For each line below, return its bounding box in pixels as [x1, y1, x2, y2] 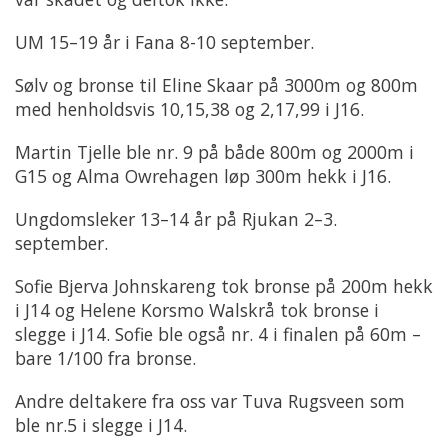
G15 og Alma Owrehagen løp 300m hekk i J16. [15, 163, 391, 188]
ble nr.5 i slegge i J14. [15, 412, 187, 437]
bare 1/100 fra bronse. [15, 345, 196, 370]
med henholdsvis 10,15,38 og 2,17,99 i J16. [15, 96, 364, 121]
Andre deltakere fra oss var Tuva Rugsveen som [15, 388, 405, 413]
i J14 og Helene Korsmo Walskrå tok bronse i [15, 297, 379, 322]
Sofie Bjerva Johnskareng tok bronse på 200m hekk [15, 273, 433, 298]
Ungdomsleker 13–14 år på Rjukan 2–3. [15, 206, 337, 231]
